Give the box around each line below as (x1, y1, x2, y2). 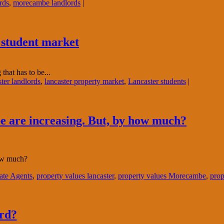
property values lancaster (36, 171, 114, 180)
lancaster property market (44, 76, 124, 85)
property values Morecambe (118, 171, 206, 180)
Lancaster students (128, 76, 186, 85)
